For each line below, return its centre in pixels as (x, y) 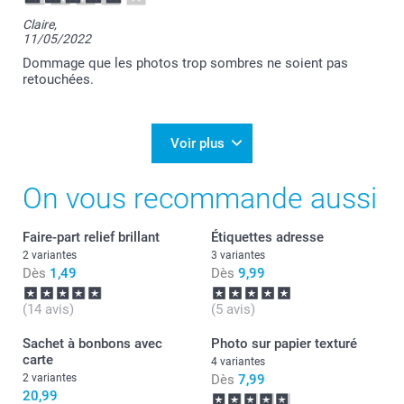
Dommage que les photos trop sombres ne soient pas (185, 63)
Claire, (40, 24)
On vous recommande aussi (200, 198)
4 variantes (238, 361)
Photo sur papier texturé (284, 343)
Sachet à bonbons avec (92, 343)
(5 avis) (233, 309)
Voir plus (197, 143)
